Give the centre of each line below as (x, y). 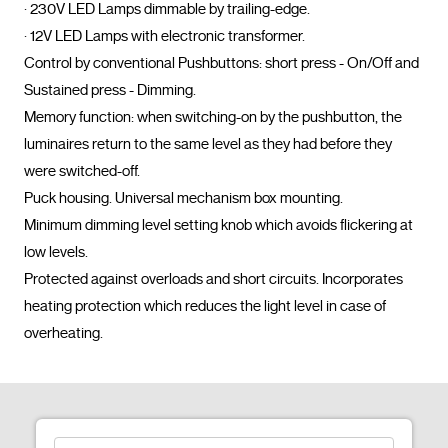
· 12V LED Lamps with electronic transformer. (164, 35)
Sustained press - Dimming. (110, 89)
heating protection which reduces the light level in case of (205, 305)
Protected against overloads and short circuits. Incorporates (213, 278)
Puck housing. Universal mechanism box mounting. (183, 197)
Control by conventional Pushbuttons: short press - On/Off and (221, 62)
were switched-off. (82, 170)
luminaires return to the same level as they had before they (208, 143)
